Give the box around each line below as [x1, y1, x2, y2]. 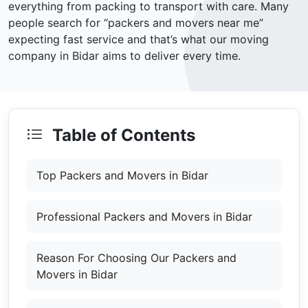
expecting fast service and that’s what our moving [8, 32, 269, 47]
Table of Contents [48, 125, 195, 146]
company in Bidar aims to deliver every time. [8, 49, 241, 63]
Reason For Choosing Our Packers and [36, 251, 236, 265]
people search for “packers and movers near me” [8, 16, 263, 30]
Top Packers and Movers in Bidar [36, 168, 208, 183]
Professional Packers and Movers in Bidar [36, 210, 252, 224]
